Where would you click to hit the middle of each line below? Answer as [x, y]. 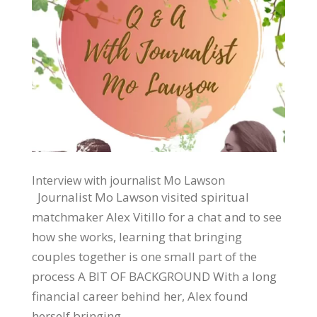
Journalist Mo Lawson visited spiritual [140, 197]
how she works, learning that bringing [137, 236]
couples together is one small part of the [144, 256]
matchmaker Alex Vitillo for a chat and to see [156, 217]
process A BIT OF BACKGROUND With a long [154, 276]
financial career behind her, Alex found [140, 296]
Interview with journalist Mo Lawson [128, 180]
